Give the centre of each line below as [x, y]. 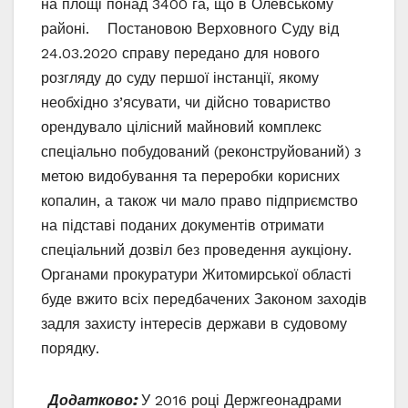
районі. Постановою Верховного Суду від [190, 28]
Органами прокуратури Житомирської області [196, 274]
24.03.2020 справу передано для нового [180, 53]
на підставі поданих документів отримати [183, 225]
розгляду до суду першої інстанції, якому [180, 77]
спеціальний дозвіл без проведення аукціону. [203, 250]
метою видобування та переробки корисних [190, 176]
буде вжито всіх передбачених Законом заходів [204, 299]
